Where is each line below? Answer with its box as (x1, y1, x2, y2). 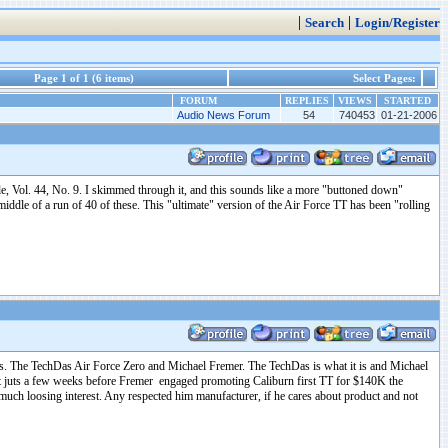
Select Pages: (353, 72, 419, 84)
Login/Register (355, 16, 440, 30)
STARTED (381, 95, 434, 106)
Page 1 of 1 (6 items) (34, 72, 134, 84)
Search (305, 16, 344, 30)
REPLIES (282, 95, 332, 106)
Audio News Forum (177, 109, 270, 121)
